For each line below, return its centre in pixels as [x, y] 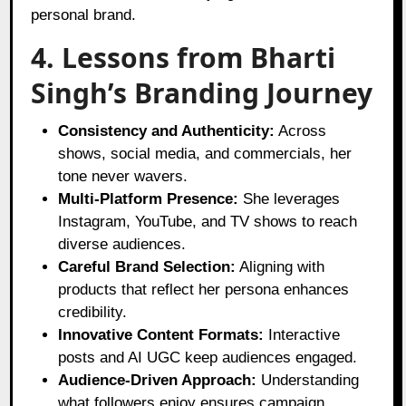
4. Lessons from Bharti [184, 57]
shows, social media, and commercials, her [205, 153]
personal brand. [84, 14]
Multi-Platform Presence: [149, 198]
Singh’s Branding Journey [202, 92]
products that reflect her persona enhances [204, 289]
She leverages [290, 198]
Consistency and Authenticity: [167, 130]
